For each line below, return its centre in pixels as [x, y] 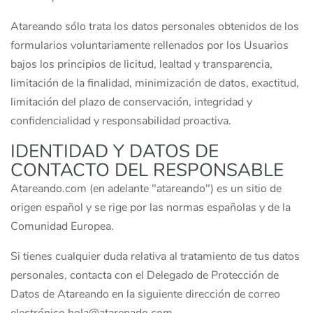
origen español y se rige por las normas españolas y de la [151, 208]
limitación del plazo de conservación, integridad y [131, 102]
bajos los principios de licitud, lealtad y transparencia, [141, 64]
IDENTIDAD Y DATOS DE [115, 151]
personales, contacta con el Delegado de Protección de [145, 275]
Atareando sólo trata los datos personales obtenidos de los [155, 27]
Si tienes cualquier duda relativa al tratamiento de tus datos [155, 256]
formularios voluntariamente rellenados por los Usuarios [150, 45]
